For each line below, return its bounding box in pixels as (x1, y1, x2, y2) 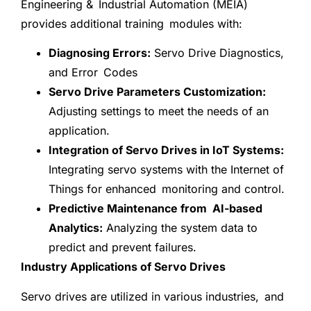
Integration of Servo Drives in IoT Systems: (49, 143, 284, 158)
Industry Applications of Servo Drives (21, 260, 226, 274)
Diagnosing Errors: (49, 46, 151, 60)
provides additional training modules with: (21, 16, 242, 31)
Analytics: (49, 221, 103, 235)
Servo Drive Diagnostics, (151, 46, 284, 60)
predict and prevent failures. (49, 240, 196, 255)
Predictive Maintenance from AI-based (49, 201, 262, 216)
